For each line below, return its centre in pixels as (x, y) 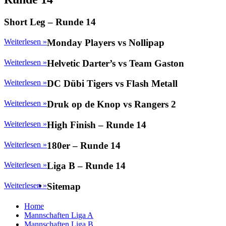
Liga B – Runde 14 (86, 166)
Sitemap (64, 187)
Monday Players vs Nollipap (106, 43)
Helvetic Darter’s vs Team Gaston (116, 63)
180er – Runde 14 (84, 145)
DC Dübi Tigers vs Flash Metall (112, 84)
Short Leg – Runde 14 (50, 22)
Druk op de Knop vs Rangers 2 (111, 104)
